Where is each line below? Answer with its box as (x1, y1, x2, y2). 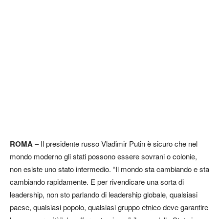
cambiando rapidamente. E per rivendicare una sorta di (10, 176, 184, 187)
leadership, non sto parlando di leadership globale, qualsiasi (10, 189, 197, 199)
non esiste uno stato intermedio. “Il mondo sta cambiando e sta (10, 164, 209, 174)
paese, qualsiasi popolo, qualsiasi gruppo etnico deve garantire (10, 202, 208, 212)
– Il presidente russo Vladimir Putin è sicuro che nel (35, 138, 197, 149)
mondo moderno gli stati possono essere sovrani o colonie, (10, 151, 197, 161)
